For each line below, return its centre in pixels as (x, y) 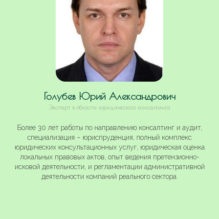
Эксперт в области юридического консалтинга (109, 107)
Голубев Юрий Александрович (109, 96)
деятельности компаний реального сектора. (109, 176)
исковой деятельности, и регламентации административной (109, 166)
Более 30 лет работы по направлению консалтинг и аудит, (109, 127)
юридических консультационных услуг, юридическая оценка (109, 147)
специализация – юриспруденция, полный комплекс (109, 137)
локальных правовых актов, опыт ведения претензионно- (109, 157)
